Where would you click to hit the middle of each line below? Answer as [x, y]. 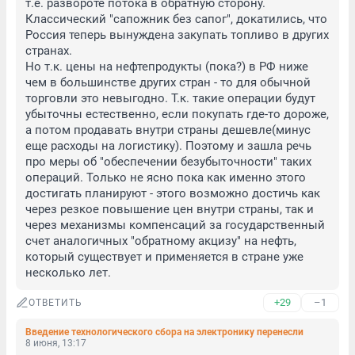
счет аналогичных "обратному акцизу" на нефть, [161, 241]
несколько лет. [68, 273]
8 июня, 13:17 [56, 343]
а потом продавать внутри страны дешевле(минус [168, 130]
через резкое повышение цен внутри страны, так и [170, 209]
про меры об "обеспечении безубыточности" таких [168, 162]
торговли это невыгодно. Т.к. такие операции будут [170, 98]
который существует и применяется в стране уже [164, 257]
